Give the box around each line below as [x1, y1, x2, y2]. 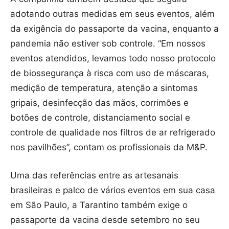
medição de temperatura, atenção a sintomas [10, 83, 198, 94]
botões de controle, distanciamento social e [10, 112, 190, 123]
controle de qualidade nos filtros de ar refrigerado [10, 127, 215, 138]
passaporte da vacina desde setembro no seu [10, 215, 200, 225]
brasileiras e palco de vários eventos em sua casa [10, 185, 215, 196]
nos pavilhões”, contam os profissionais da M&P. [10, 142, 208, 153]
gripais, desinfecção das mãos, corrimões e [10, 98, 189, 108]
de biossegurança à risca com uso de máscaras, [10, 68, 209, 79]
